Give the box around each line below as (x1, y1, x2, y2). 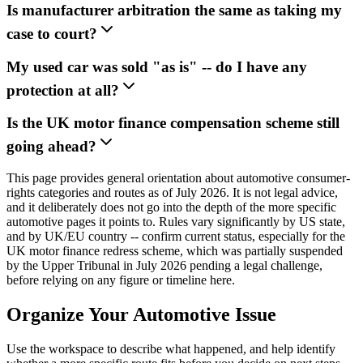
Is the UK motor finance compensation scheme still (6, 114, 340, 132)
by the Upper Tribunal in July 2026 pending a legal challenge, (6, 258, 322, 273)
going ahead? (6, 138, 96, 156)
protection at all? (6, 81, 119, 99)
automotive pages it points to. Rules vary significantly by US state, (6, 215, 345, 229)
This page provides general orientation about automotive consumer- (6, 171, 350, 186)
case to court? (6, 25, 97, 43)
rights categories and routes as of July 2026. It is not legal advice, (6, 186, 338, 200)
